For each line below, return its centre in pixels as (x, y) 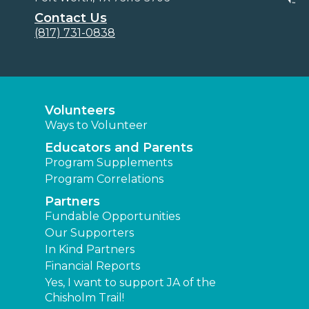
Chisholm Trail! (84, 297)
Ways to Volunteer (96, 125)
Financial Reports (92, 266)
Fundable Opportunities (112, 216)
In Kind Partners (90, 249)
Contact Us (71, 18)
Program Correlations (104, 179)
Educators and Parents (119, 147)
